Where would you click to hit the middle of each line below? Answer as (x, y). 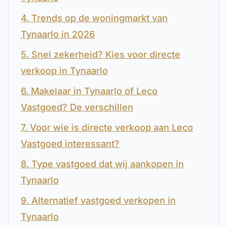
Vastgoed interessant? (70, 144)
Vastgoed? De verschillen (77, 107)
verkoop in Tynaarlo (64, 71)
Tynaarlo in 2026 (58, 34)
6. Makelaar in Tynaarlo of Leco (89, 91)
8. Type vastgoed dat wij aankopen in (102, 164)
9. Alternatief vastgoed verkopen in (98, 200)
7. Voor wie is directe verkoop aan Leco (107, 127)
